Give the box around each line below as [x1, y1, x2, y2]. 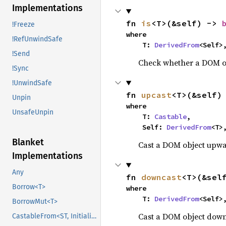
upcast [141, 90, 172, 100]
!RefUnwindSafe [12, 35, 63, 44]
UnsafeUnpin [12, 108, 53, 117]
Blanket [12, 137, 44, 148]
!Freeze [12, 20, 35, 29]
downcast [141, 172, 182, 182]
